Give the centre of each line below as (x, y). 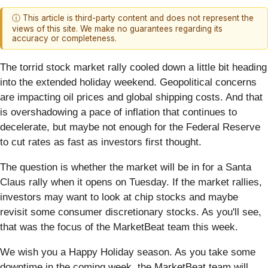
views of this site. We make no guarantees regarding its (117, 29)
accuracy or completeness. (64, 39)
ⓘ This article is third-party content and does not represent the (133, 18)
